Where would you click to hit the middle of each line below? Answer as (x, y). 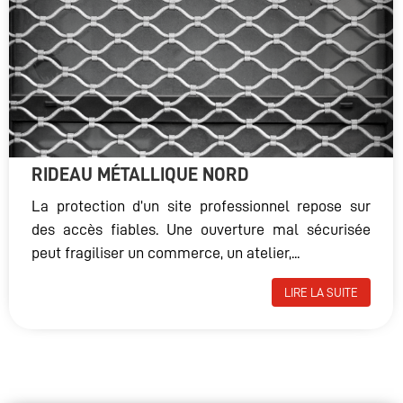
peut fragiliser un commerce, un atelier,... (166, 252)
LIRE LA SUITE (321, 292)
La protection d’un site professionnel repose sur (201, 206)
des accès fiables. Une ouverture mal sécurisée (201, 229)
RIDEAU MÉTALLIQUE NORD (140, 175)
